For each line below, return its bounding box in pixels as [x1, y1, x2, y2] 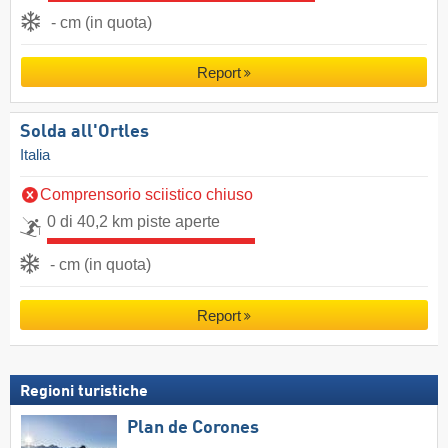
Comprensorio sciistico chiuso [40, 186, 253, 204]
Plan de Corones [127, 419, 259, 438]
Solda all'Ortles [20, 123, 149, 142]
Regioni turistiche [20, 384, 148, 401]
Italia [20, 147, 50, 164]
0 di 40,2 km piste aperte [47, 213, 220, 231]
